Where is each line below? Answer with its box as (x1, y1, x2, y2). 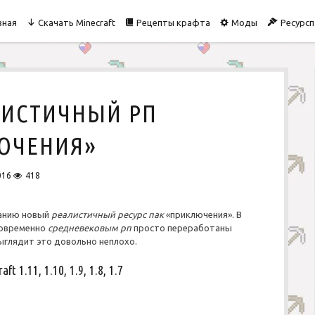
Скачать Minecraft (37, 17, 115, 27)
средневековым (47, 223, 118, 233)
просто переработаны (131, 223, 232, 233)
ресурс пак (117, 210, 164, 219)
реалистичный (51, 210, 115, 219)
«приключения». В (163, 210, 242, 219)
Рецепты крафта (136, 17, 210, 27)
